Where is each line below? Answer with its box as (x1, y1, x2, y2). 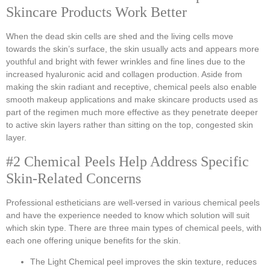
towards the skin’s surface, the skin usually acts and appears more (6, 44, 259, 54)
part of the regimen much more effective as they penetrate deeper (6, 107, 258, 118)
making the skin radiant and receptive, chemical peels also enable (6, 82, 257, 92)
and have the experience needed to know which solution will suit (6, 210, 250, 220)
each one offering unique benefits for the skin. (6, 235, 181, 245)
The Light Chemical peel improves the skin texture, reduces (30, 257, 257, 267)
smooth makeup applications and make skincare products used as (6, 95, 258, 105)
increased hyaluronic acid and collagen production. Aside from (6, 69, 242, 80)
